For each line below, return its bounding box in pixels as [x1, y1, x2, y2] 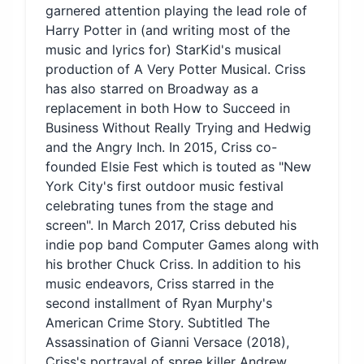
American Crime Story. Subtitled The [45, 314, 270, 331]
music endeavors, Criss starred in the [45, 275, 274, 292]
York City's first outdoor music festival [45, 178, 284, 194]
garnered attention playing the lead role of [45, 2, 307, 19]
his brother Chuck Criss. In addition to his [45, 256, 301, 272]
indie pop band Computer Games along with [45, 236, 318, 253]
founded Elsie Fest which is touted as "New [45, 158, 311, 175]
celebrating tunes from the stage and [45, 197, 274, 214]
